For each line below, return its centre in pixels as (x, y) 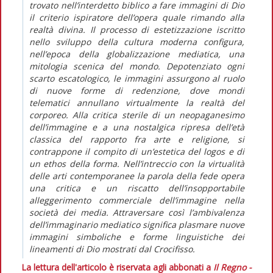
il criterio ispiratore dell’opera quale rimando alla (137, 17)
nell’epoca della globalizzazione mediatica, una (137, 54)
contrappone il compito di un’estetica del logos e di (137, 151)
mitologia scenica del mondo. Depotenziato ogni (137, 66)
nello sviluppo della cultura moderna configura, (137, 41)
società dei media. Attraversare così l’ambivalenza (137, 212)
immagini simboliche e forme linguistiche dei (137, 236)
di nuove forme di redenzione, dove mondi (137, 90)
